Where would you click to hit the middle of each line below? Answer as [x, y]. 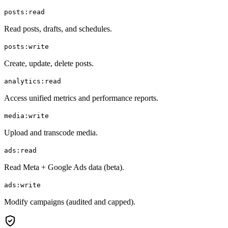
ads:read [20, 150]
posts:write [26, 46]
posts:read [24, 12]
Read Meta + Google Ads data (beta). [64, 167]
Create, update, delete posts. [49, 63]
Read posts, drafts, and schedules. [58, 28]
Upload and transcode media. [51, 132]
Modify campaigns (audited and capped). [70, 202]
